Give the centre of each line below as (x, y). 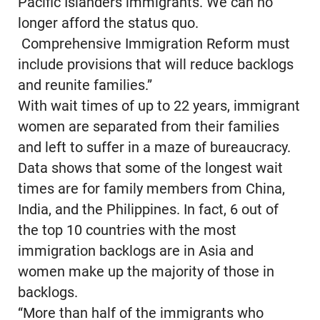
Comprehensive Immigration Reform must (154, 44)
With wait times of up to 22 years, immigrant (159, 106)
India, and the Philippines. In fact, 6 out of (148, 210)
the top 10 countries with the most (127, 231)
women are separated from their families (148, 127)
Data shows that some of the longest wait (150, 169)
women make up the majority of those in (146, 272)
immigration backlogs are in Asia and (135, 251)
